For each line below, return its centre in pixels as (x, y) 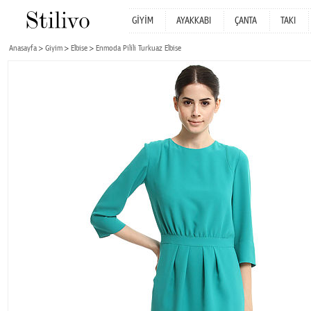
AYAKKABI (194, 21)
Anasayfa (23, 48)
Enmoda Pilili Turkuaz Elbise (138, 48)
